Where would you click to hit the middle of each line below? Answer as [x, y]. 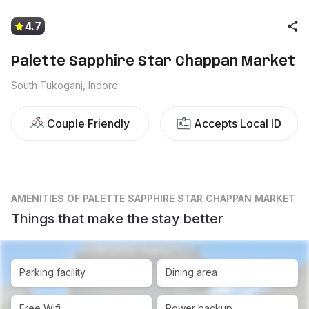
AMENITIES [38, 198]
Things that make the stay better [117, 219]
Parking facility [52, 272]
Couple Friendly [88, 123]
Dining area [191, 272]
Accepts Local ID [238, 123]
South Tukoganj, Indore [64, 85]
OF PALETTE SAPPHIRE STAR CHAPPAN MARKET [181, 198]
